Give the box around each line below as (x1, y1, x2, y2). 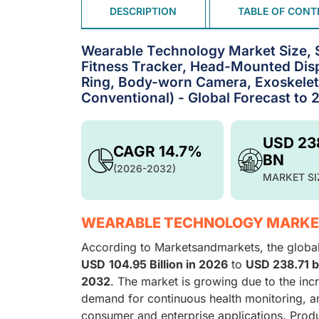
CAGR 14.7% (113, 142, 202, 160)
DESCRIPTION (110, 5, 177, 18)
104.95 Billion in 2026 (109, 257, 228, 271)
